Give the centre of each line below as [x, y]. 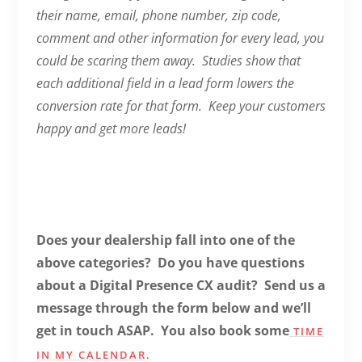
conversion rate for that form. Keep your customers [181, 105]
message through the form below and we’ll [173, 307]
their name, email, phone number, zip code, [158, 15]
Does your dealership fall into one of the [165, 240]
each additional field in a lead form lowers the [165, 83]
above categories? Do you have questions [170, 262]
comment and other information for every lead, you [180, 38]
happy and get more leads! [111, 128]
